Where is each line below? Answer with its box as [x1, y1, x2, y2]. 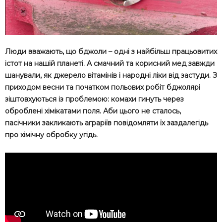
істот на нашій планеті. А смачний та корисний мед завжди [5, 59, 215, 68]
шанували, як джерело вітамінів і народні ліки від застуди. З [5, 71, 217, 80]
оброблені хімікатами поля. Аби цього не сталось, [5, 107, 181, 116]
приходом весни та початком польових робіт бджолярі [5, 83, 200, 92]
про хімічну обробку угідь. [5, 130, 98, 140]
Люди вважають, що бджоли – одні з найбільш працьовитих [5, 47, 217, 56]
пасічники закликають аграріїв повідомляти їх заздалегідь [5, 118, 208, 128]
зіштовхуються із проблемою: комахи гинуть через [5, 95, 184, 104]
